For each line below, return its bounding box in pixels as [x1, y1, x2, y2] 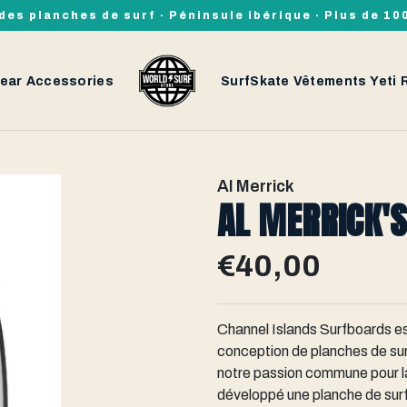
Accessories [25, 74, 114, 88]
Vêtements [293, 74, 367, 88]
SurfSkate [221, 74, 290, 88]
